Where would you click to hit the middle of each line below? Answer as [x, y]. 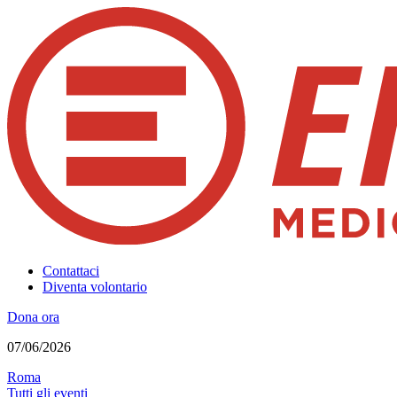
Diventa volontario [95, 287]
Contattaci [71, 271]
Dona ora [33, 317]
